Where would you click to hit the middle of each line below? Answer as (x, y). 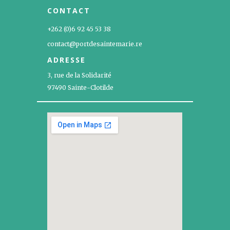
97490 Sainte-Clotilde (81, 88)
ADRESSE (67, 60)
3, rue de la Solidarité (80, 75)
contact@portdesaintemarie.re (95, 44)
